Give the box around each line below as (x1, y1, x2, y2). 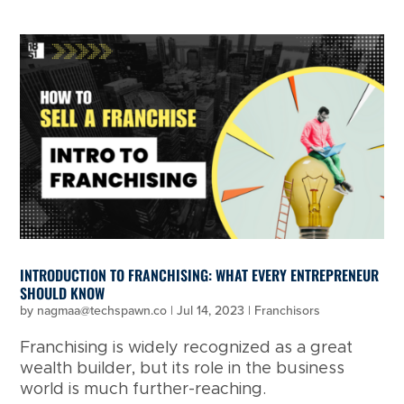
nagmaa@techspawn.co (37, 300, 168, 320)
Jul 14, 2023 (177, 300, 245, 320)
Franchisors (254, 300, 321, 320)
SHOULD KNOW (20, 281, 106, 304)
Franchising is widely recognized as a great (20, 339, 353, 356)
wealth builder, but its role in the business (20, 360, 345, 377)
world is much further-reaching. (20, 381, 267, 398)
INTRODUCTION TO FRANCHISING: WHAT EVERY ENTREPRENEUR (20, 263, 380, 286)
